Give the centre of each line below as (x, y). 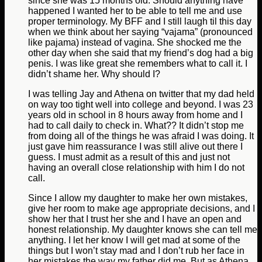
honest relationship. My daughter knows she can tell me (143, 230)
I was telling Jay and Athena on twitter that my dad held (141, 94)
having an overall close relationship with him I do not (136, 168)
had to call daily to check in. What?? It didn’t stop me (136, 126)
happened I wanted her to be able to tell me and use (135, 11)
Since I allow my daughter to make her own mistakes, (138, 198)
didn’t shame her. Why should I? (94, 74)
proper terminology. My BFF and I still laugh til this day (140, 22)
